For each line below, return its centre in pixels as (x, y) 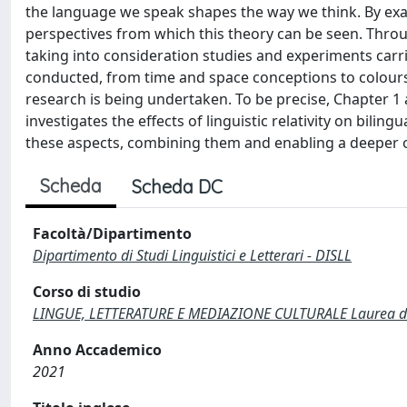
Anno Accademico (97, 350)
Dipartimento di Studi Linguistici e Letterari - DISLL (192, 255)
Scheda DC (177, 187)
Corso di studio (87, 292)
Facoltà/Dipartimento (112, 233)
